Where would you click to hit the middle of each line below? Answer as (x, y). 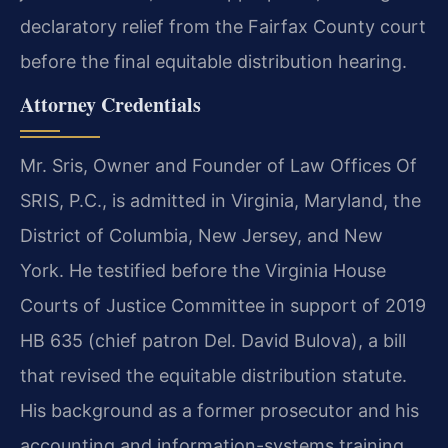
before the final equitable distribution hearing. (213, 61)
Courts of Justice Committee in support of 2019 (223, 306)
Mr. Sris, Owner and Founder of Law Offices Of (218, 166)
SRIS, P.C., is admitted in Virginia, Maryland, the (220, 201)
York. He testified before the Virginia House (203, 271)
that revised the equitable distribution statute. (213, 376)
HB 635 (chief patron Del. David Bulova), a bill (213, 341)
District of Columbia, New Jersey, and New (201, 236)
